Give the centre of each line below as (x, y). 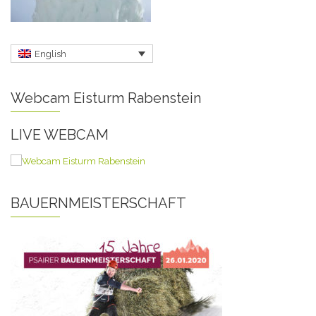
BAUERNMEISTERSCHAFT (98, 203)
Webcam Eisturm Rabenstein (106, 98)
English (51, 54)
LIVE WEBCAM (60, 134)
